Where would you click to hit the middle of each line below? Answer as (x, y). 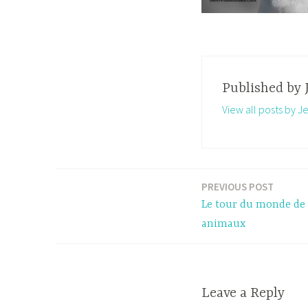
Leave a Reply (243, 294)
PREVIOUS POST (238, 186)
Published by (263, 88)
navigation (98, 225)
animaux (223, 224)
